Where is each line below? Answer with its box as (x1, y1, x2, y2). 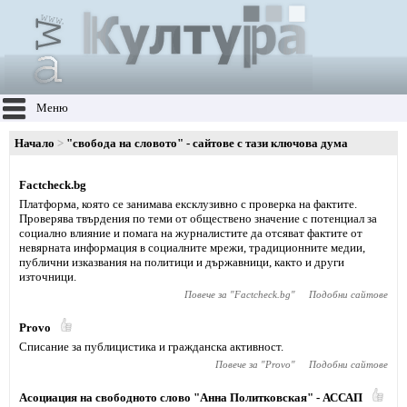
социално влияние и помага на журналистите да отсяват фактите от (19, 226, 362, 240)
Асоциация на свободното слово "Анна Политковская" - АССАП (19, 391, 362, 404)
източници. (19, 270, 76, 283)
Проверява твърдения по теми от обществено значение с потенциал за (19, 212, 377, 225)
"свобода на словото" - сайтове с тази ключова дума (66, 136, 348, 150)
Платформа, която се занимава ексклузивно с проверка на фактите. (19, 197, 357, 211)
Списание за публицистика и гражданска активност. (19, 340, 283, 353)
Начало (15, 136, 55, 150)
